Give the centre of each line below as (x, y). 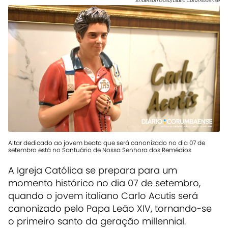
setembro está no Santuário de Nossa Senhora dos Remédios (100, 150)
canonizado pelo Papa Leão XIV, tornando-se (110, 208)
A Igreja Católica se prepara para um (93, 170)
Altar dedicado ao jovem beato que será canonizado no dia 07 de (107, 142)
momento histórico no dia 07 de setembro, (104, 183)
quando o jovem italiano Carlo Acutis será (103, 195)
